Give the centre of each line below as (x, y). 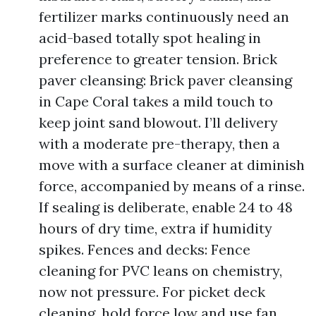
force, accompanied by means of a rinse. (172, 186)
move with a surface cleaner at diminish (172, 165)
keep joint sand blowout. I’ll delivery (158, 122)
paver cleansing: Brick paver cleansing (165, 80)
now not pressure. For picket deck (152, 292)
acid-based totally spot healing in (150, 38)
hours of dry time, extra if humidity (156, 228)
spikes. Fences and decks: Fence (145, 249)
